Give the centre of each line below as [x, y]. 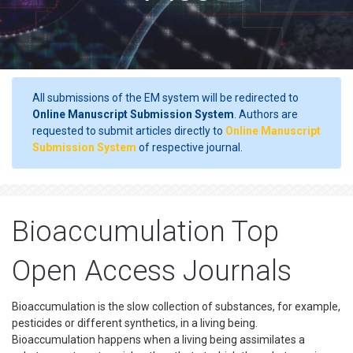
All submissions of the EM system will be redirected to [165, 98]
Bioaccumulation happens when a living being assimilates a [158, 340]
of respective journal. [190, 147]
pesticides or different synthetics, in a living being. [135, 323]
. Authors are [266, 114]
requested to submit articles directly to [129, 131]
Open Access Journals [152, 271]
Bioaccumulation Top [145, 232]
